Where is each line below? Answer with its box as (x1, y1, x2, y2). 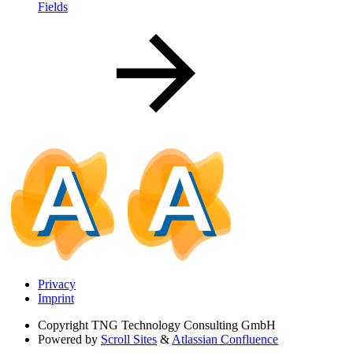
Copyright (38, 318, 88, 333)
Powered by (38, 333, 98, 347)
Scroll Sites (101, 333, 157, 347)
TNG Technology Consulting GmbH (91, 318, 276, 333)
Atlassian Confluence (172, 333, 278, 347)
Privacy (38, 277, 76, 292)
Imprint (38, 292, 74, 306)
